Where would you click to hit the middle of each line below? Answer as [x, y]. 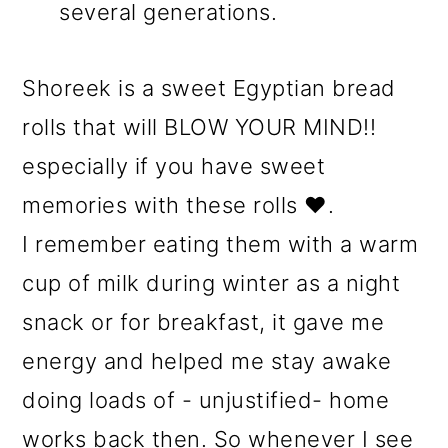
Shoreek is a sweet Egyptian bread [209, 88]
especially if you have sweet [174, 166]
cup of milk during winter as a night [211, 283]
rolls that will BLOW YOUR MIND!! [199, 127]
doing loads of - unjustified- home [206, 400]
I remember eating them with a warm [220, 244]
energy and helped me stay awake [207, 361]
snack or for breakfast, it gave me [203, 322]
